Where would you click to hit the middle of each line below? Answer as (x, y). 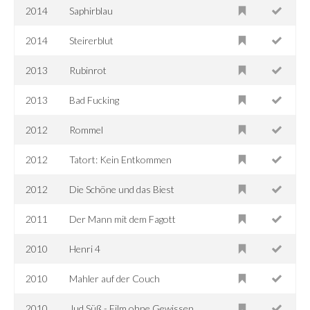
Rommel (86, 129)
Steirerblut (92, 40)
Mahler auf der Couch (115, 278)
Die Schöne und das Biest (122, 189)
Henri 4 (85, 248)
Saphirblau (91, 10)
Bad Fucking (94, 100)
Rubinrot (88, 70)
